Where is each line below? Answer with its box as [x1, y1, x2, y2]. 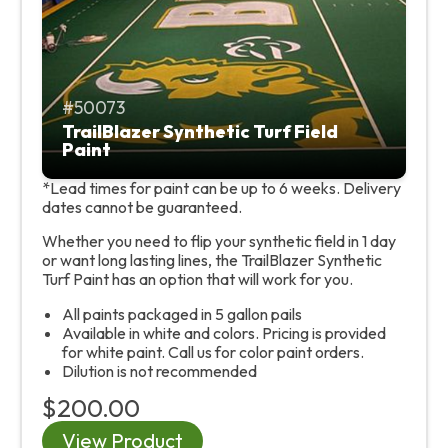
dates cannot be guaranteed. [42, 196, 242, 217]
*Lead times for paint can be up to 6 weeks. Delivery [42, 177, 401, 198]
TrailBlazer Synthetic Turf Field [62, 119, 338, 143]
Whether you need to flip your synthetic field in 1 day [42, 230, 396, 251]
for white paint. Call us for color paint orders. [62, 341, 364, 362]
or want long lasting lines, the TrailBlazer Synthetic [42, 249, 382, 270]
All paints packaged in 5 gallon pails [62, 303, 302, 324]
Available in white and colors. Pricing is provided [62, 322, 386, 343]
